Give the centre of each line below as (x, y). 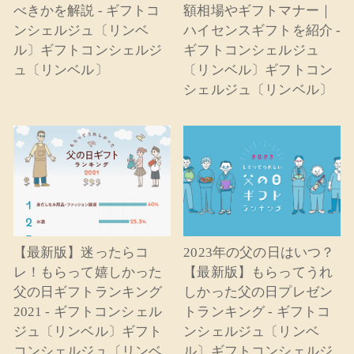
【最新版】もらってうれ (258, 273)
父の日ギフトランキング (88, 292)
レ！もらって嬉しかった (88, 273)
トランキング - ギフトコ (257, 312)
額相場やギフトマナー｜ (258, 10)
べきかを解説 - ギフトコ (87, 10)
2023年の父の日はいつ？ (259, 253)
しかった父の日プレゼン (258, 292)
